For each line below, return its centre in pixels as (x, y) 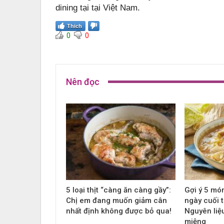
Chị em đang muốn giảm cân (116, 201)
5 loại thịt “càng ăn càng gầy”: (118, 190)
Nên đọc (83, 81)
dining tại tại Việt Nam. (98, 7)
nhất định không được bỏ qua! (119, 211)
